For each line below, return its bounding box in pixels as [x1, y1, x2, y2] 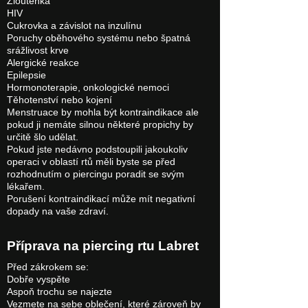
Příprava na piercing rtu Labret [7, 239, 199, 253]
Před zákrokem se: [7, 262, 91, 272]
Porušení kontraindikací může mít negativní [7, 194, 195, 204]
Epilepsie [7, 70, 46, 80]
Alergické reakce [7, 58, 79, 68]
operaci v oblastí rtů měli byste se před [7, 157, 175, 167]
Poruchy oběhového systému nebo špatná [7, 33, 190, 43]
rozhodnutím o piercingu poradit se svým [7, 169, 184, 179]
